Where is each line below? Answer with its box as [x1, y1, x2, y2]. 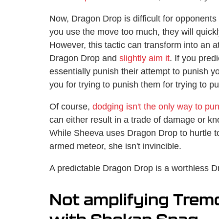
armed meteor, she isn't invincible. [49, 141, 181, 152]
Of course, [49, 102, 92, 112]
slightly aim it [119, 53, 170, 64]
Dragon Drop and [49, 53, 119, 64]
